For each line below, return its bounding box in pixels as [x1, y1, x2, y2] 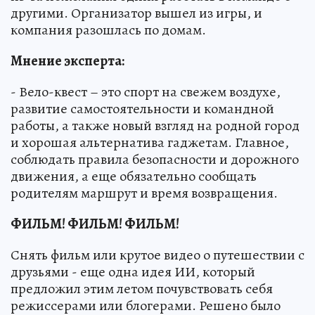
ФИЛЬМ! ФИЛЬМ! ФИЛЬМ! [11, 214, 179, 233]
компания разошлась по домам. [11, 20, 206, 39]
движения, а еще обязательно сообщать [11, 167, 257, 186]
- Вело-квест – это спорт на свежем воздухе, [11, 82, 281, 101]
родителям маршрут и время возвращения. [11, 184, 278, 202]
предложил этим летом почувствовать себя [11, 279, 273, 298]
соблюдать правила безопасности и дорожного [11, 150, 299, 169]
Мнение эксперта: [11, 51, 124, 70]
